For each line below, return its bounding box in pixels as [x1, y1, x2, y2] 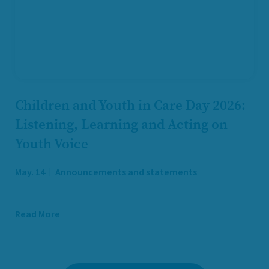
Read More [15, 207, 60, 221]
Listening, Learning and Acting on [15, 115, 228, 134]
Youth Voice [15, 134, 88, 153]
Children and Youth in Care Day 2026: [15, 95, 246, 115]
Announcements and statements [53, 165, 197, 179]
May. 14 [15, 165, 45, 179]
